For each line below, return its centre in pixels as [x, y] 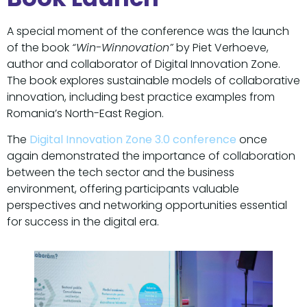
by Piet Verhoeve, [221, 47]
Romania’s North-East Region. [85, 113]
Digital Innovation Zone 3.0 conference [133, 139]
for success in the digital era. [83, 221]
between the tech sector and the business [121, 172]
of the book [39, 47]
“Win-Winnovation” [123, 47]
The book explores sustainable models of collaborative [153, 80]
